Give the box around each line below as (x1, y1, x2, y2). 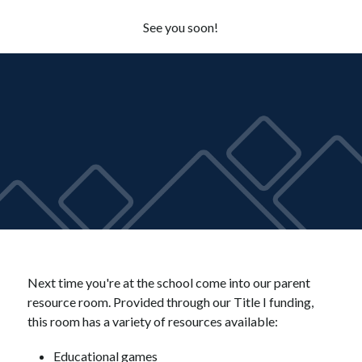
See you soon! (143, 19, 219, 35)
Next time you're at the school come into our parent (27, 274, 310, 290)
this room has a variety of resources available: (27, 313, 278, 329)
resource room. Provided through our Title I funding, (27, 293, 314, 309)
